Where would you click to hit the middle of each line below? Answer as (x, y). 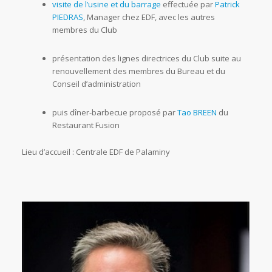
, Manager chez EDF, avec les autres (149, 17)
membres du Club (84, 29)
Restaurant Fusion (86, 125)
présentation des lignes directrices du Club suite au (146, 58)
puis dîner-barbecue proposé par (114, 112)
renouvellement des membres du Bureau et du (138, 71)
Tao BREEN (197, 112)
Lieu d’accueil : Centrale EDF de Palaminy (96, 151)
